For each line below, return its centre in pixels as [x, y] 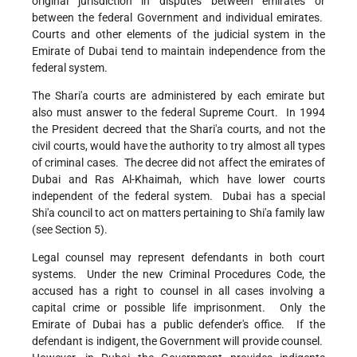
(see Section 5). [70, 230]
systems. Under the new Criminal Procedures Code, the [178, 275]
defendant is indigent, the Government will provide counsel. [178, 341]
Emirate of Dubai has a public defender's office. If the [178, 325]
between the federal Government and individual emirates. [178, 18]
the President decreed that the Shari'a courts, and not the [178, 129]
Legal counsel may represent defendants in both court [178, 258]
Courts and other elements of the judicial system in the [178, 35]
